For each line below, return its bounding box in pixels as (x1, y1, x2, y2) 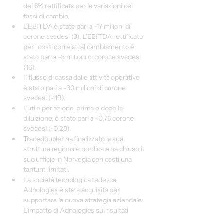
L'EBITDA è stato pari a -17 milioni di (23, 22, 132, 31)
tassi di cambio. (23, 12, 70, 20)
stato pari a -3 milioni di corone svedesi (23, 53, 142, 61)
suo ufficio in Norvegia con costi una (23, 155, 133, 163)
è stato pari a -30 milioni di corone (23, 83, 127, 92)
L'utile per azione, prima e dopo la (23, 104, 124, 112)
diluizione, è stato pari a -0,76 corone (23, 114, 135, 123)
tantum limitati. (23, 165, 70, 174)
